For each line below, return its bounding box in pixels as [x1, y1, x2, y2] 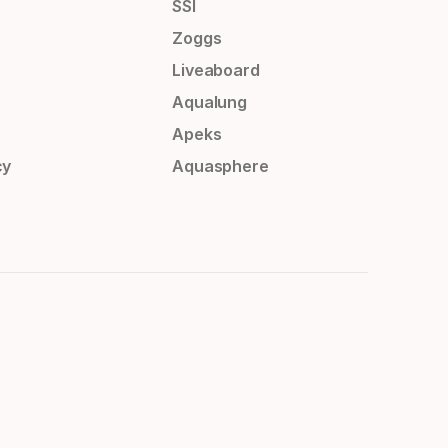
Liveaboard [172, 60, 260, 81]
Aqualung [172, 92, 247, 113]
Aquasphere [172, 156, 269, 177]
